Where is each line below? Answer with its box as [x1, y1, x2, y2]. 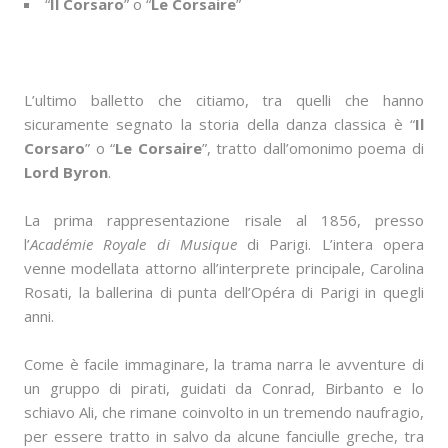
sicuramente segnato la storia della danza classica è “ [24, 114, 415, 135]
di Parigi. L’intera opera [236, 234, 425, 255]
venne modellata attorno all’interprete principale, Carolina [24, 258, 424, 279]
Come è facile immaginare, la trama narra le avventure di [24, 354, 424, 375]
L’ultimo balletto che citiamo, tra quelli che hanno [24, 90, 424, 111]
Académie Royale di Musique [30, 234, 237, 255]
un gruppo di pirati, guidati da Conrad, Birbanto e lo [24, 378, 424, 399]
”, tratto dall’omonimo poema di [201, 138, 425, 159]
